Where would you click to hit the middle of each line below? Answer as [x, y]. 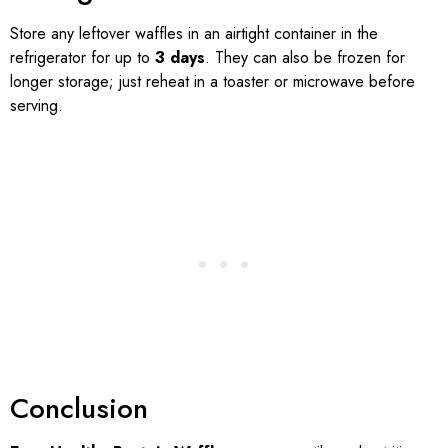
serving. [36, 105]
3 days [180, 57]
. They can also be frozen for [305, 57]
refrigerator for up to [82, 57]
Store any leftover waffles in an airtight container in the [194, 33]
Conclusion [79, 409]
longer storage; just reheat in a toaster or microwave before [212, 81]
